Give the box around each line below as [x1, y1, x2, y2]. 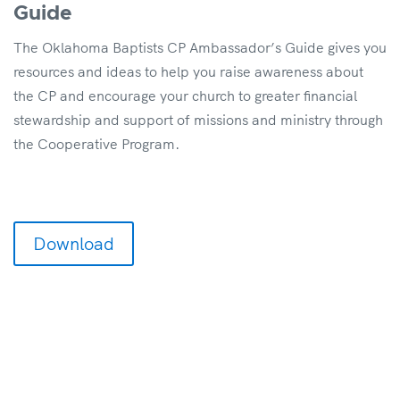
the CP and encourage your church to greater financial [13, 86, 357, 104]
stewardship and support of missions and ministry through [13, 110, 383, 129]
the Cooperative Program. [13, 134, 179, 153]
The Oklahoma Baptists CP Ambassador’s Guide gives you [13, 37, 387, 56]
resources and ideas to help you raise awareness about [13, 62, 363, 80]
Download [33, 231, 114, 254]
